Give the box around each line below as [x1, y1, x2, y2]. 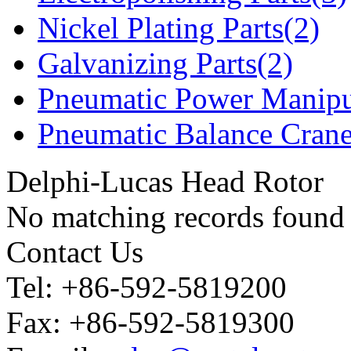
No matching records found [6, 199, 345, 233]
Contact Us [6, 234, 143, 269]
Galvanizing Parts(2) [38, 45, 293, 80]
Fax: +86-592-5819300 [6, 305, 295, 339]
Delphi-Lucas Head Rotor [6, 164, 324, 198]
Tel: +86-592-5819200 [6, 270, 287, 304]
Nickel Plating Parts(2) [38, 10, 320, 45]
